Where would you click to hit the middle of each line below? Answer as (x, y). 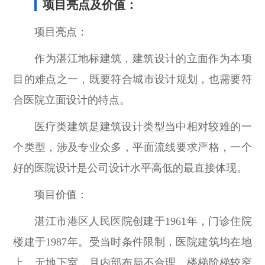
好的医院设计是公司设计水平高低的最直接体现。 (130, 168)
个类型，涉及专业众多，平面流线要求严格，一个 (132, 147)
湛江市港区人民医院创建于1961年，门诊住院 (143, 221)
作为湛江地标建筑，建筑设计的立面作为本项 (143, 58)
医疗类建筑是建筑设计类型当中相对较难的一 (143, 126)
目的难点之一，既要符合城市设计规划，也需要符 (132, 79)
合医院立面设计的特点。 (72, 100)
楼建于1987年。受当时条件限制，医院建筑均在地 (132, 242)
